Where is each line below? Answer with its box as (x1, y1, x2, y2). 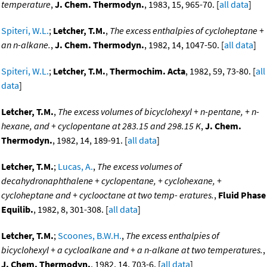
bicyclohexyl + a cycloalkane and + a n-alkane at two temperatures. (1, 244, 263, 256)
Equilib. (1, 203, 33, 216)
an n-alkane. (1, 39, 51, 51)
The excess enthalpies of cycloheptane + (110, 24, 264, 37)
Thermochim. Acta (110, 65, 185, 77)
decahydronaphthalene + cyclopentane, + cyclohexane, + (1, 175, 222, 187)
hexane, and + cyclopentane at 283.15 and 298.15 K (1, 120, 201, 132)
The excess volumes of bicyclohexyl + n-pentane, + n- (58, 105, 259, 118)
